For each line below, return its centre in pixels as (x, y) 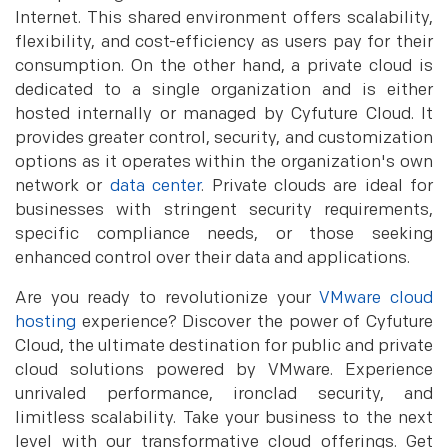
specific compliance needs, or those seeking (224, 234)
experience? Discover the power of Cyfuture (254, 322)
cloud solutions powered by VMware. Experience (224, 370)
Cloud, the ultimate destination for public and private (224, 346)
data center (155, 186)
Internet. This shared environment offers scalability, (224, 18)
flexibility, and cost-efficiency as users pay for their (224, 42)
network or (62, 186)
